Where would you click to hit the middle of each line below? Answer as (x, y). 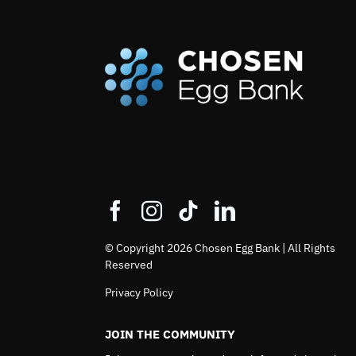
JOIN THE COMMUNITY (170, 334)
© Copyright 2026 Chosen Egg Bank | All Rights (221, 248)
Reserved (129, 264)
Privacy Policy (139, 292)
